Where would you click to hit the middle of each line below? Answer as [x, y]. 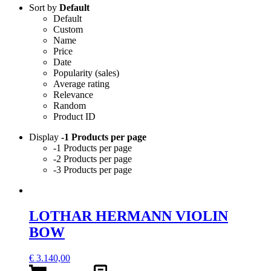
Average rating [81, 83]
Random [70, 105]
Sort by [44, 7]
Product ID [74, 116]
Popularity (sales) [86, 73]
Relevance [73, 94]
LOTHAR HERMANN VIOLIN [129, 216]
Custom [68, 29]
